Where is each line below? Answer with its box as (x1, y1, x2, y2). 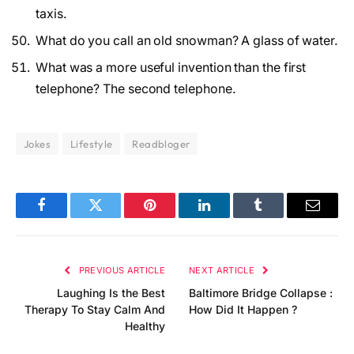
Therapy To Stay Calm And (24, 302, 165, 316)
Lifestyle (70, 137, 113, 150)
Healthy (125, 318, 165, 333)
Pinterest (149, 209, 199, 224)
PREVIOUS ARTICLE (76, 264, 165, 276)
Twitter (94, 209, 136, 224)
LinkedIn (202, 209, 255, 224)
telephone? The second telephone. (36, 81, 236, 96)
